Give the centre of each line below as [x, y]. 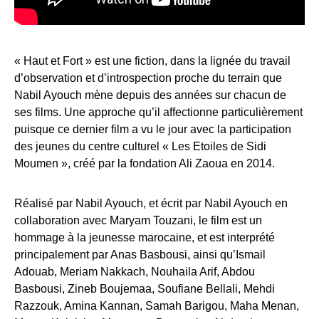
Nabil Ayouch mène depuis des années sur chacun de [150, 95]
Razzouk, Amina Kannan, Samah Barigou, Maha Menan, [157, 306]
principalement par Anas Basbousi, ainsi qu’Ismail [140, 255]
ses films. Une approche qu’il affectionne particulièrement [158, 112]
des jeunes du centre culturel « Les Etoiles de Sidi [140, 146]
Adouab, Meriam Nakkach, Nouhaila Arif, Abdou [135, 272]
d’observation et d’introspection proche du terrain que [148, 78]
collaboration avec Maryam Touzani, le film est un [138, 220]
